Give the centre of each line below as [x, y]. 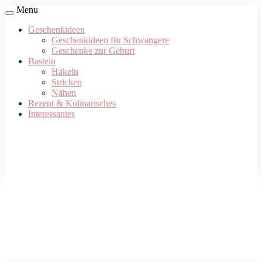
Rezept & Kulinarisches [72, 103]
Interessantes [51, 114]
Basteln [42, 61]
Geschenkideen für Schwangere [110, 40]
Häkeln [65, 72]
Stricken [67, 82]
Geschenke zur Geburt [93, 51]
